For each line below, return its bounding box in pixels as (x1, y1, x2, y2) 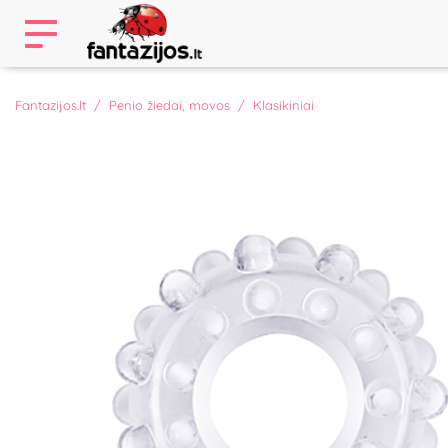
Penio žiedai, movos (109, 97, 230, 113)
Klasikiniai (253, 97, 314, 113)
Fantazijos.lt (15, 97, 86, 113)
